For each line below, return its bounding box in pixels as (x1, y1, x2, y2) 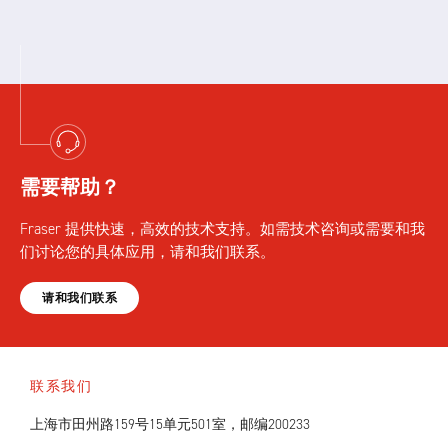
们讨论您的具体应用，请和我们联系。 (20, 242, 275, 262)
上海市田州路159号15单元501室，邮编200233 (30, 415, 310, 434)
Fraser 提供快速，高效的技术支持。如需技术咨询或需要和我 (20, 219, 425, 239)
